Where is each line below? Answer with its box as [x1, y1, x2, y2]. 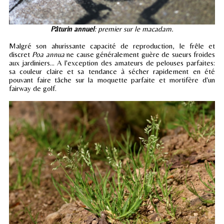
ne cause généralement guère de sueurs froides [64, 50, 215, 59]
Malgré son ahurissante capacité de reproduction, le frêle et [9, 41, 215, 50]
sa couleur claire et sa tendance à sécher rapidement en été [9, 67, 215, 76]
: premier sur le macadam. [94, 24, 173, 33]
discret [9, 50, 32, 59]
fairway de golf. [9, 84, 56, 93]
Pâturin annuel [50, 24, 94, 33]
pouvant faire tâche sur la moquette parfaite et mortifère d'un [9, 75, 215, 84]
